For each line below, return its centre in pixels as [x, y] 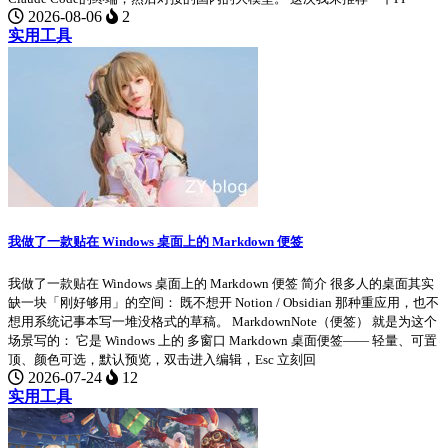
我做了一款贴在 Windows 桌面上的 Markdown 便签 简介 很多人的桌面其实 [221, 283]
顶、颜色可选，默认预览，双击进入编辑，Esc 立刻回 [162, 359]
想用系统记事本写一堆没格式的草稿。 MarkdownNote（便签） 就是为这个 [222, 321]
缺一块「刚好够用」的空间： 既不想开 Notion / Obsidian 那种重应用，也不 [223, 302]
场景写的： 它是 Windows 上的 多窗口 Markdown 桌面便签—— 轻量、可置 [222, 340]
